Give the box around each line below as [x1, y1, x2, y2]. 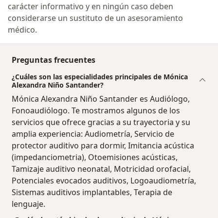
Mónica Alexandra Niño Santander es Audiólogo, [12, 93, 190, 105]
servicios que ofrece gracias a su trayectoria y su [12, 117, 190, 128]
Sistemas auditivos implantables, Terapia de [12, 187, 172, 198]
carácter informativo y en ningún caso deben [8, 1, 173, 12]
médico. [8, 24, 37, 36]
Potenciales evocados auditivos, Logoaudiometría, [12, 175, 196, 186]
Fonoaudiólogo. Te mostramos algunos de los [12, 105, 180, 116]
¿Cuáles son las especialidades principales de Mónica [12, 72, 188, 82]
